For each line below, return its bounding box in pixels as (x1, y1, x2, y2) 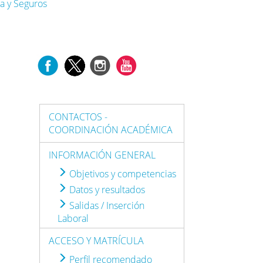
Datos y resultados (67, 183, 146, 196)
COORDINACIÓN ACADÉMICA (49, 123, 173, 136)
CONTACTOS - (49, 110, 108, 123)
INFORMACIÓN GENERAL (49, 148, 156, 161)
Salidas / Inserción (67, 198, 145, 212)
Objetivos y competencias (67, 167, 177, 180)
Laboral (58, 211, 89, 225)
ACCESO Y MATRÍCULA (49, 234, 144, 247)
